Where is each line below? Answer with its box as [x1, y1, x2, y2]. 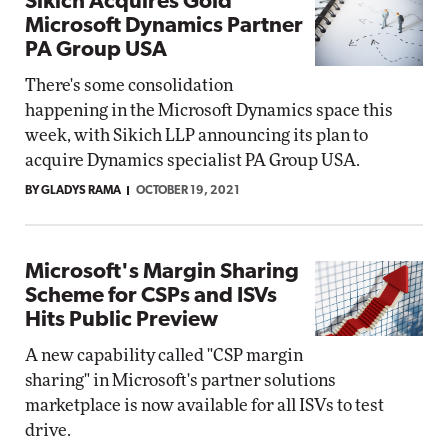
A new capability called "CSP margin [25, 347, 303, 364]
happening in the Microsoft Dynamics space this [25, 102, 393, 119]
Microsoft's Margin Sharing [25, 261, 299, 284]
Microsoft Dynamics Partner [25, 15, 303, 38]
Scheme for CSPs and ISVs [25, 285, 277, 308]
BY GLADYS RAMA [25, 185, 121, 197]
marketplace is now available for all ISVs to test [25, 397, 384, 414]
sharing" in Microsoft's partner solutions [25, 372, 336, 389]
